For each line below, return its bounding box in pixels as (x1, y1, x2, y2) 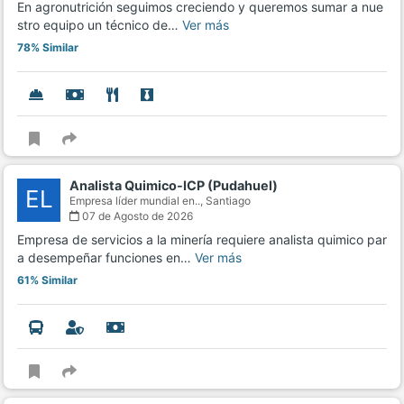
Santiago (206, 194, 251, 208)
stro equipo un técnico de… (17, 17, 182, 33)
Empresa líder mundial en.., (69, 194, 206, 208)
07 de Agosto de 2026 (79, 209, 193, 224)
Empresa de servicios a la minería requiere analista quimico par (17, 232, 387, 248)
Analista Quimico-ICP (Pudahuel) (69, 178, 278, 194)
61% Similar (17, 273, 78, 288)
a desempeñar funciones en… (17, 250, 195, 266)
